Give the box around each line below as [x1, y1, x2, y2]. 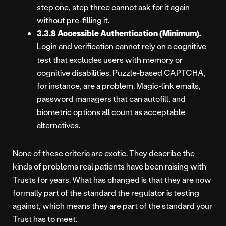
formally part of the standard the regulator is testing [13, 187, 199, 198]
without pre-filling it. [37, 15, 109, 26]
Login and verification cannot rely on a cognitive [37, 41, 206, 52]
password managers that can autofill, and [37, 93, 186, 104]
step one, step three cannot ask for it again [37, 2, 190, 13]
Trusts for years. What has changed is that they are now [13, 174, 211, 185]
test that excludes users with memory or [37, 54, 183, 65]
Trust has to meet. [13, 213, 77, 224]
